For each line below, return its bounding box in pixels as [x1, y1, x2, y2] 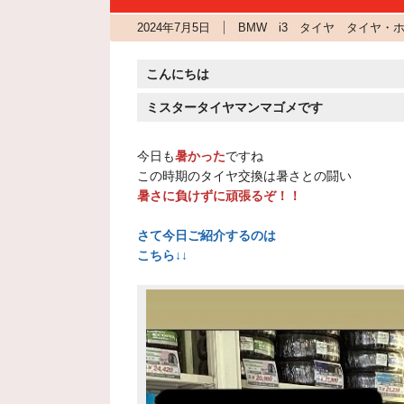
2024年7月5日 [137, 21, 210, 34]
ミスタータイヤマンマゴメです [146, 100, 323, 115]
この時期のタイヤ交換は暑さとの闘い [137, 169, 352, 183]
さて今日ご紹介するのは [137, 228, 276, 243]
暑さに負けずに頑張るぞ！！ [137, 188, 301, 203]
